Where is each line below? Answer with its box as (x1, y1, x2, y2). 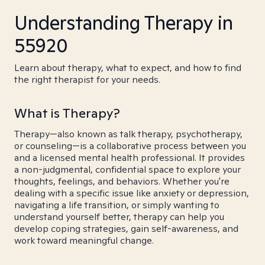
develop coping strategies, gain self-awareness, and (14, 222, 238, 235)
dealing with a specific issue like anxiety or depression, (14, 187, 249, 199)
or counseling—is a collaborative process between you (14, 140, 246, 152)
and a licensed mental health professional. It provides (14, 151, 245, 164)
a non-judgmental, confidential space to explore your (14, 163, 241, 176)
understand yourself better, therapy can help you (14, 211, 224, 223)
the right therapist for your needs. (14, 73, 160, 86)
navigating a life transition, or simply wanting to (14, 199, 219, 211)
